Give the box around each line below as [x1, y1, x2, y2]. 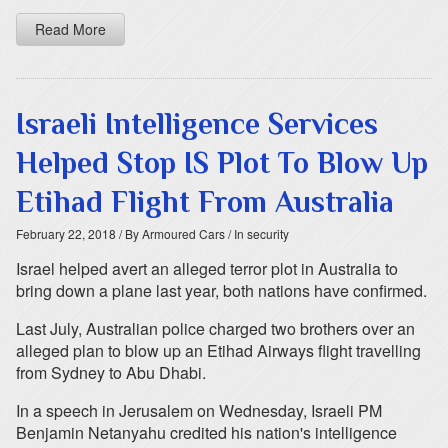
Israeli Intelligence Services [16, 107, 378, 141]
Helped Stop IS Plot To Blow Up [16, 146, 428, 180]
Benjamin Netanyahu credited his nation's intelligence [16, 421, 397, 444]
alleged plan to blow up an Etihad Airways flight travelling [16, 339, 421, 362]
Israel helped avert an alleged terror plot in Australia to [16, 257, 398, 280]
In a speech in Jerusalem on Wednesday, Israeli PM [16, 399, 382, 422]
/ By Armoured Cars [116, 225, 225, 242]
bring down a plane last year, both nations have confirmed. [16, 279, 427, 302]
